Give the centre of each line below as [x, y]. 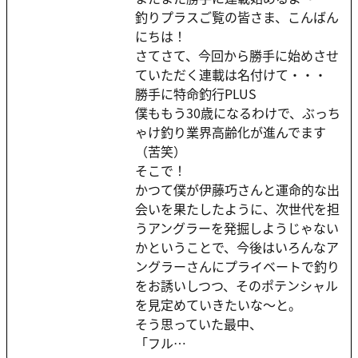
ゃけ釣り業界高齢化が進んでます [231, 132]
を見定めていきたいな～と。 [218, 305]
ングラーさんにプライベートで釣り [237, 267]
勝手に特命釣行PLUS [196, 94]
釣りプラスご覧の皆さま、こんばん [237, 17]
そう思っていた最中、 [199, 324]
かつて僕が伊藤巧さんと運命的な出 [237, 190]
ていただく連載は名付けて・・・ [231, 75]
